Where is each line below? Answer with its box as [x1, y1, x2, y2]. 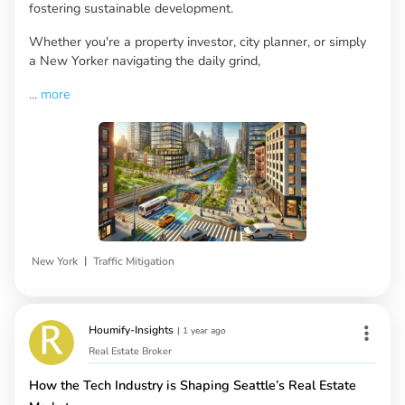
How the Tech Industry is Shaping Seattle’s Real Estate [29, 376, 356, 395]
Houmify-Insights [89, 323, 174, 338]
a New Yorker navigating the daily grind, [29, 51, 260, 70]
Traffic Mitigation [93, 253, 174, 268]
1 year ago [183, 325, 226, 338]
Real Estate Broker [89, 344, 172, 359]
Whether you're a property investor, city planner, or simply [29, 32, 366, 51]
